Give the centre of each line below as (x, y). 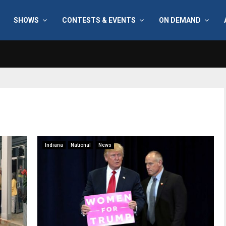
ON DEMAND (180, 20)
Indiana (54, 145)
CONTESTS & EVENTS (99, 20)
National (81, 145)
